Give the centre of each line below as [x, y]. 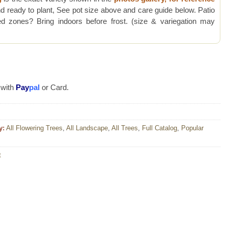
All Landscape [87, 128]
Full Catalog [160, 128]
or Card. [54, 88]
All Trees [125, 128]
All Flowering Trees [34, 128]
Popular [192, 128]
